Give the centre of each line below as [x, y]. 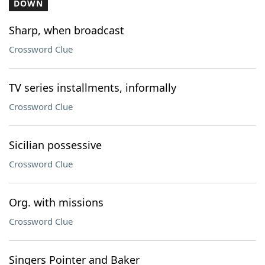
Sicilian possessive [55, 145]
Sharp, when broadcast [67, 30]
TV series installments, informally [93, 88]
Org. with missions [56, 202]
